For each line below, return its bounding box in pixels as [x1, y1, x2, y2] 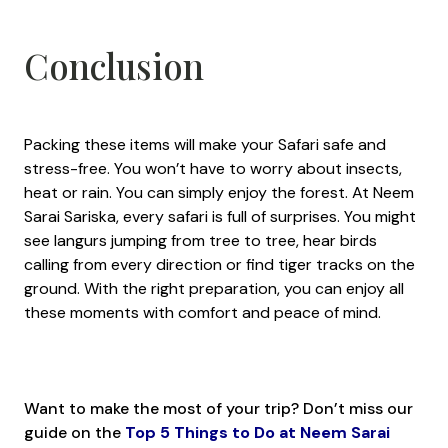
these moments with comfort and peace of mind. [24, 301, 385, 323]
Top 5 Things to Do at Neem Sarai [125, 421, 390, 443]
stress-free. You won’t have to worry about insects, [24, 157, 402, 179]
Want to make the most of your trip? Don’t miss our [24, 397, 413, 419]
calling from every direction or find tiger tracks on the [24, 253, 415, 275]
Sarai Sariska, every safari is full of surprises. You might [24, 205, 416, 227]
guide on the [24, 421, 125, 443]
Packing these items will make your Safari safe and [24, 133, 386, 155]
